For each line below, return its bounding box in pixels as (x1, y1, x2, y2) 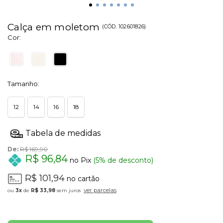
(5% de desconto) (91, 155, 153, 165)
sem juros (55, 187, 81, 194)
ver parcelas (84, 186, 116, 194)
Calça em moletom (7, 21, 103, 33)
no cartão (65, 174, 100, 183)
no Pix (68, 155, 91, 165)
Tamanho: (7, 80, 39, 88)
